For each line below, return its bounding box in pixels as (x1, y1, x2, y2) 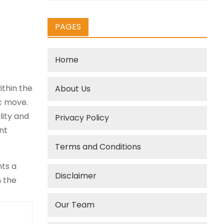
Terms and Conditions (55, 141, 141, 152)
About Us (55, 83, 91, 94)
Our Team (55, 199, 95, 210)
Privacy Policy (55, 112, 109, 123)
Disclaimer (55, 170, 97, 181)
